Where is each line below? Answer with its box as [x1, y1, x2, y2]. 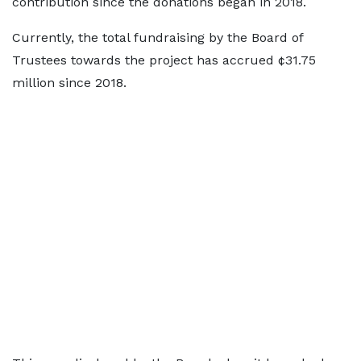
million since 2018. [12, 75, 127, 91]
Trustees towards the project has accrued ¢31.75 [12, 52, 316, 68]
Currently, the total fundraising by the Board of [12, 30, 303, 46]
